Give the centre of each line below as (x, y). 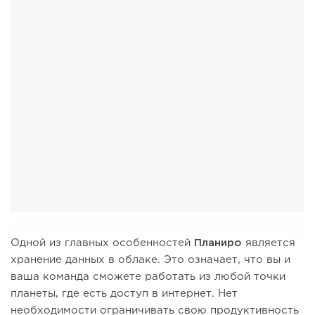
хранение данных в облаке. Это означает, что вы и (150, 260)
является (270, 243)
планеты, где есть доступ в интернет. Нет (124, 294)
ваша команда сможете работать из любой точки (148, 277)
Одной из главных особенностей (102, 243)
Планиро (220, 243)
